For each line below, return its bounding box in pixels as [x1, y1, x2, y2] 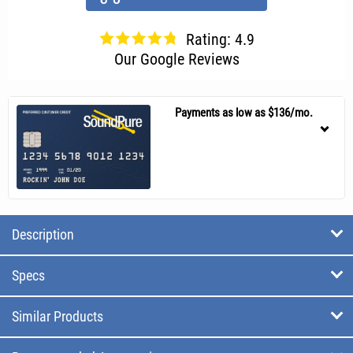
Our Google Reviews [113, 49, 240, 69]
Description [12, 225, 74, 243]
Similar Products [12, 307, 103, 325]
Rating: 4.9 [185, 29, 255, 49]
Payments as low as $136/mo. [174, 105, 313, 120]
